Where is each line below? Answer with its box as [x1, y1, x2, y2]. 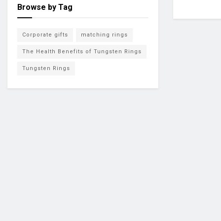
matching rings [81, 32, 128, 38]
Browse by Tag [17, 2, 73, 12]
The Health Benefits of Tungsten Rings [22, 48, 142, 55]
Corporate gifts [22, 32, 68, 38]
